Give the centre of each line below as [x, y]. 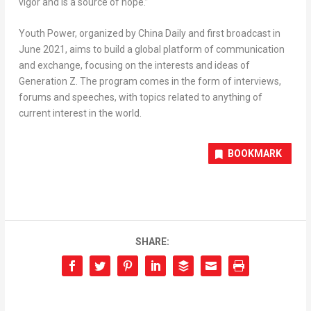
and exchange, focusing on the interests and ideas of [134, 66]
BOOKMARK [255, 154]
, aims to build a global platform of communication [175, 50]
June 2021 [42, 50]
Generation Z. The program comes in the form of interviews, [150, 82]
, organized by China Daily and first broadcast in [177, 34]
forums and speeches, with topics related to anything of [140, 98]
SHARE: [152, 242]
